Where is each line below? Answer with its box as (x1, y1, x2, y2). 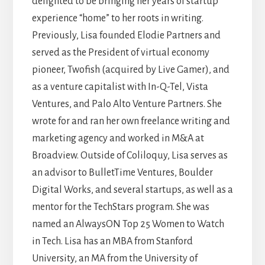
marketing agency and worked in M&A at (31, 132, 204, 144)
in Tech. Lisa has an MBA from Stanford (31, 235, 193, 247)
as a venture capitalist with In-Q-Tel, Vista (31, 81, 208, 92)
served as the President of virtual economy (31, 47, 209, 58)
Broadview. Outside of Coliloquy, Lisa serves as (31, 150, 228, 161)
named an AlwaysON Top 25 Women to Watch (31, 218, 224, 230)
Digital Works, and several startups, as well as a (31, 184, 233, 195)
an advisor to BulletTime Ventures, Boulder (31, 167, 213, 178)
